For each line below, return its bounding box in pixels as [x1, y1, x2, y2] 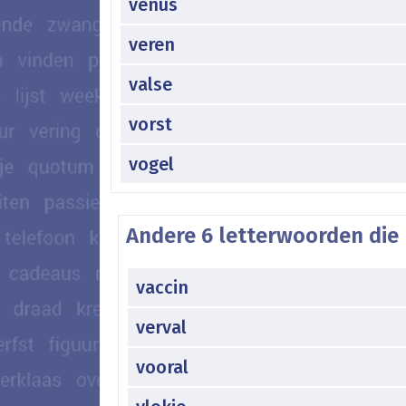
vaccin [136, 275, 188, 298]
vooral [136, 355, 188, 378]
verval [136, 315, 187, 338]
